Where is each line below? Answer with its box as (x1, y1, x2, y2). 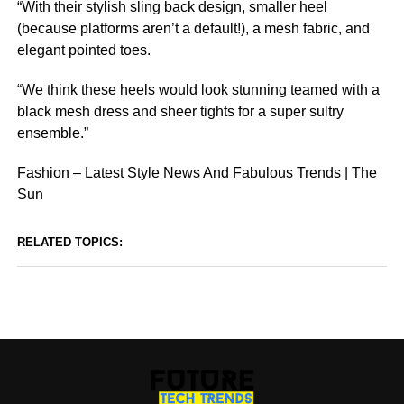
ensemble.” (16, 125, 88, 141)
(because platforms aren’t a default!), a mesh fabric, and (16, 21, 370, 36)
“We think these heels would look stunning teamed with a (16, 82, 380, 97)
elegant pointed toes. (16, 42, 151, 58)
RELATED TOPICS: (16, 235, 123, 249)
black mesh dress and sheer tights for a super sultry (16, 104, 344, 119)
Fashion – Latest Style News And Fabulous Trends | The (16, 165, 377, 180)
